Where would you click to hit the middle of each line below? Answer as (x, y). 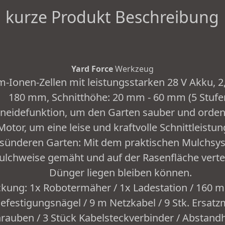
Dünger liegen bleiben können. (120, 173)
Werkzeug (133, 69)
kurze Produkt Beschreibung (113, 17)
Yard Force (92, 69)
